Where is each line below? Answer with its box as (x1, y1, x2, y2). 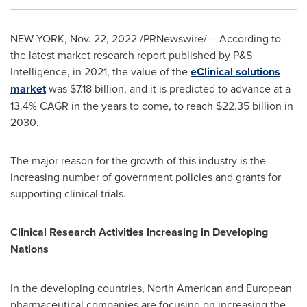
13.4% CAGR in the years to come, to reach (10, 98, 216, 113)
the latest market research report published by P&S (10, 47, 252, 62)
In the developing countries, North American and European (10, 280, 292, 295)
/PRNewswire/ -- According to (137, 31, 281, 46)
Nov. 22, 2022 (70, 31, 137, 46)
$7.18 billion (70, 81, 124, 96)
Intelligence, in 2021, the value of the (10, 64, 191, 79)
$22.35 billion (216, 98, 282, 113)
